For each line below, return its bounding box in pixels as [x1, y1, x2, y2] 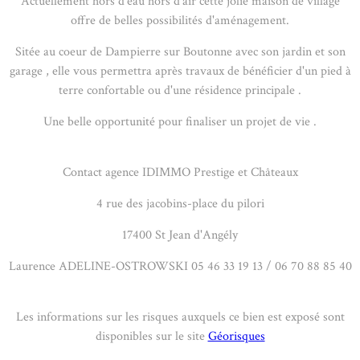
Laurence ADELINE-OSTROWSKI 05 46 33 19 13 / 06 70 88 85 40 [8, 258, 352, 276]
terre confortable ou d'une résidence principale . [59, 82, 301, 100]
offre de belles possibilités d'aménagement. [71, 12, 289, 30]
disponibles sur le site [95, 328, 208, 346]
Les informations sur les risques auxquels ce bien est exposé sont [15, 309, 345, 326]
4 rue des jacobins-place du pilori [96, 195, 264, 213]
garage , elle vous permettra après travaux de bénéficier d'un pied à [9, 63, 351, 80]
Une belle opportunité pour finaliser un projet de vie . [43, 113, 317, 131]
